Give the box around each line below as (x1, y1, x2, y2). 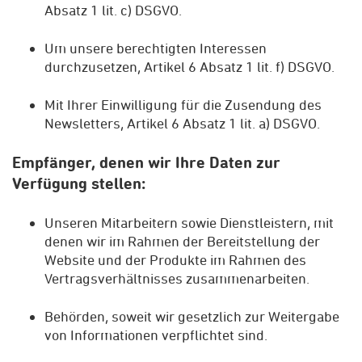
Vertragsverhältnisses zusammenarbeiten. (44, 270, 309, 286)
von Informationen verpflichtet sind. (44, 326, 267, 343)
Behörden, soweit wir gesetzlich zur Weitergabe (44, 308, 339, 324)
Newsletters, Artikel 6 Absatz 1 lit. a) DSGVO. (44, 115, 320, 131)
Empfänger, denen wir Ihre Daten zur (12, 153, 280, 171)
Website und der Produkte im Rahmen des (44, 251, 306, 267)
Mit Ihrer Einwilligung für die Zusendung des (44, 96, 322, 112)
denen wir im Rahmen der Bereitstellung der (44, 233, 320, 249)
